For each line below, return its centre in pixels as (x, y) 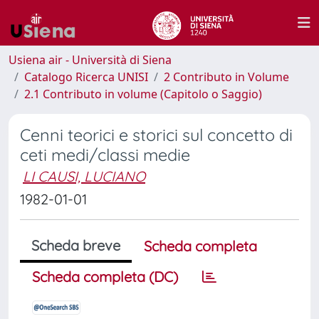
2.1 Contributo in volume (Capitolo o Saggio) (143, 94)
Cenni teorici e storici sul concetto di (156, 135)
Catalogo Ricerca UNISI (86, 77)
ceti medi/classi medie (105, 155)
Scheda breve (76, 245)
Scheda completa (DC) (105, 277)
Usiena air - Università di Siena (90, 60)
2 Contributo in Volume (226, 77)
